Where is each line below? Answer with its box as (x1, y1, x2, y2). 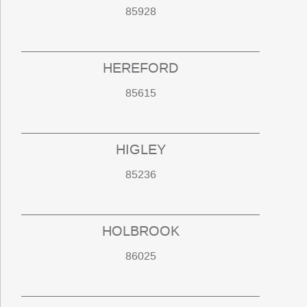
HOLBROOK (101, 222, 180, 241)
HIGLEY (115, 140, 166, 159)
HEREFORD (103, 59, 179, 77)
